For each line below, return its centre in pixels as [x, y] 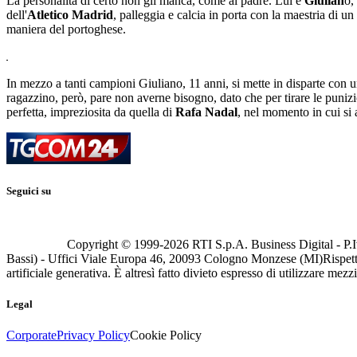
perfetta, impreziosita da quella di [89, 112]
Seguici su [29, 191]
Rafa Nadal [205, 112]
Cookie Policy [166, 335]
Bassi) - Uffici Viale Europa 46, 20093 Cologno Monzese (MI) [165, 258]
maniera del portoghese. [66, 29]
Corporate [31, 335]
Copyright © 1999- [115, 244]
